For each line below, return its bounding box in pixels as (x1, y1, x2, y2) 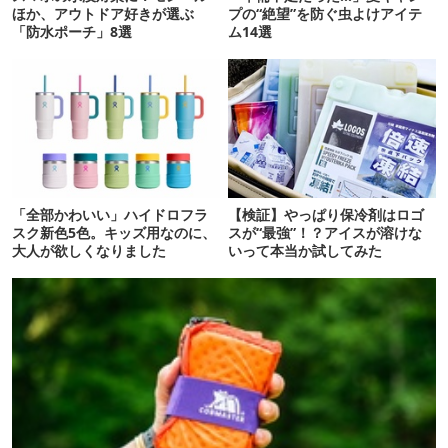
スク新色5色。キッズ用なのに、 (12, 222, 216, 242)
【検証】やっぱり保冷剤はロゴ (228, 204, 425, 224)
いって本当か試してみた (228, 240, 383, 260)
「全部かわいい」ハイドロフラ (12, 204, 208, 224)
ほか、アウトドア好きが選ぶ (12, 3, 194, 23)
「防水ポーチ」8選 (12, 21, 132, 41)
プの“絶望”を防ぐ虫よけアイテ (228, 3, 423, 23)
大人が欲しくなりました (12, 240, 166, 260)
